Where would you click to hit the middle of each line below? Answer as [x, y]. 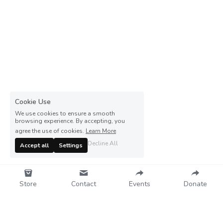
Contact [84, 184]
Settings [71, 145]
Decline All [103, 143]
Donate [195, 184]
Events [139, 184]
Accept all [34, 145]
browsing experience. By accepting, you [70, 121]
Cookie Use [33, 102]
